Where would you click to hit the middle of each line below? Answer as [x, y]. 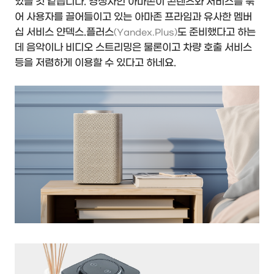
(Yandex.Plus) [146, 33]
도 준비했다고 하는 [217, 32]
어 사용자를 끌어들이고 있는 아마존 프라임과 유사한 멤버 [133, 17]
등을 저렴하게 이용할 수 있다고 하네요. [95, 63]
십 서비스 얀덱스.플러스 [64, 32]
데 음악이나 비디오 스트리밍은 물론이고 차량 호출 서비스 [133, 48]
